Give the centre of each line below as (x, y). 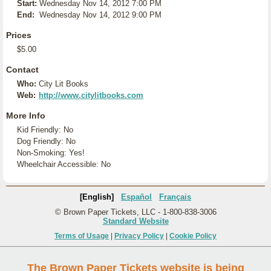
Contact (22, 70)
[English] (97, 197)
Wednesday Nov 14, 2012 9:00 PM (100, 15)
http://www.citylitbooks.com (91, 95)
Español (136, 197)
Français (175, 197)
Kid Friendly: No (45, 130)
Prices (19, 35)
